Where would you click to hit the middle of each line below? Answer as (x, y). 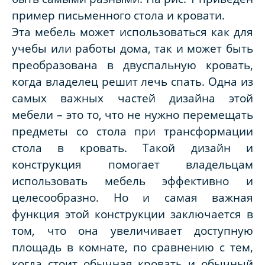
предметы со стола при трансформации (132, 131)
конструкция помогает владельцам (132, 164)
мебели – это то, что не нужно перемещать (132, 115)
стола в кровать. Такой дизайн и (132, 148)
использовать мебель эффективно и (132, 181)
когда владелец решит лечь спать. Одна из (132, 82)
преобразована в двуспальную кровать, (132, 65)
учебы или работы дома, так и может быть (132, 49)
